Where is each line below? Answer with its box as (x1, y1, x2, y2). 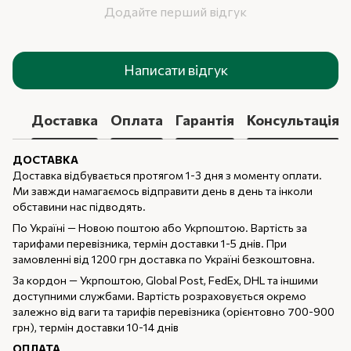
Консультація (247, 111, 339, 129)
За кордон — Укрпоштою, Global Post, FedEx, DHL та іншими (13, 273, 318, 287)
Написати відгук (123, 61, 228, 79)
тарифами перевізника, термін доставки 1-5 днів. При (13, 236, 287, 250)
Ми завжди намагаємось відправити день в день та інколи (13, 183, 313, 197)
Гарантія (175, 111, 234, 129)
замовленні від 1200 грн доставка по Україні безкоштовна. (13, 251, 315, 266)
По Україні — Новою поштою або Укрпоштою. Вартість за (13, 220, 307, 234)
